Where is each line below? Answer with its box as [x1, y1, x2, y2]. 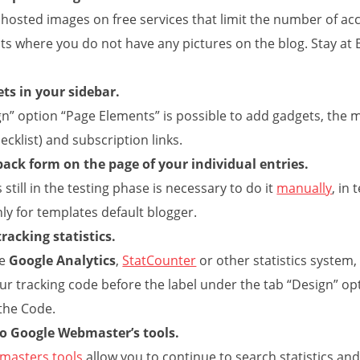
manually [276, 178, 333, 197]
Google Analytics [9, 251, 117, 269]
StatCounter [122, 251, 197, 269]
